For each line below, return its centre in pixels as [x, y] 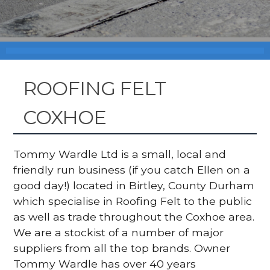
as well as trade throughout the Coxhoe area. [134, 216]
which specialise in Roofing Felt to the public [133, 201]
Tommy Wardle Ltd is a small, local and [120, 154]
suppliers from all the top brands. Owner [122, 248]
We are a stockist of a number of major [119, 232]
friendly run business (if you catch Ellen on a [132, 169]
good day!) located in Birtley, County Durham [134, 185]
